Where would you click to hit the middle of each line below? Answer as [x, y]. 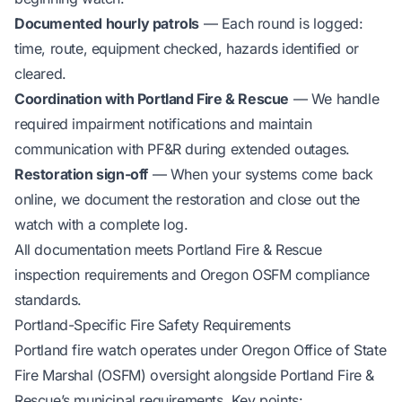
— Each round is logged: [281, 23]
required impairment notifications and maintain [163, 123]
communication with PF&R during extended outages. [182, 149]
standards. [48, 299]
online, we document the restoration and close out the [187, 199]
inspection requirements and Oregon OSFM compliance [192, 274]
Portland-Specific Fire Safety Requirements [153, 324]
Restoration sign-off [81, 174]
